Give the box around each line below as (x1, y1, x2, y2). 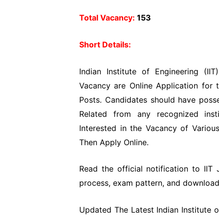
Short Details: (79, 39, 131, 49)
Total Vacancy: (79, 13, 135, 23)
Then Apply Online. (79, 137, 149, 147)
